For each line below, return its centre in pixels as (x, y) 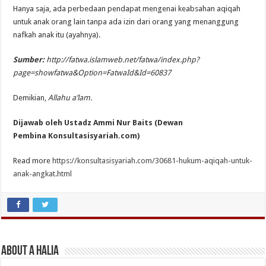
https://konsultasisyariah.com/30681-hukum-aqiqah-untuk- (153, 160)
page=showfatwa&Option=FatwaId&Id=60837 (92, 72)
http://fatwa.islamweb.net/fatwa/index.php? (122, 59)
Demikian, (31, 97)
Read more (33, 160)
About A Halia (30, 251)
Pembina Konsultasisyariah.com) (77, 135)
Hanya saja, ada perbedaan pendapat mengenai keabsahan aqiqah (127, 8)
